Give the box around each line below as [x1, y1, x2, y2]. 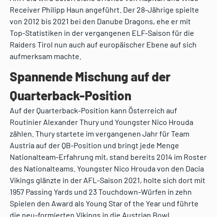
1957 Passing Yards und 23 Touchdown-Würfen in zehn [10, 187, 192, 197]
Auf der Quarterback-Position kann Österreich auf [10, 106, 177, 115]
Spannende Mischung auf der [10, 69, 170, 84]
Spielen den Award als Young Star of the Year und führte [10, 199, 199, 208]
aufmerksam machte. [10, 51, 81, 61]
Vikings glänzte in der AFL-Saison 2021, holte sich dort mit [10, 175, 205, 185]
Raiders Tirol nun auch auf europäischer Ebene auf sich [10, 40, 197, 49]
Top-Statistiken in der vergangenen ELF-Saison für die [10, 28, 194, 38]
